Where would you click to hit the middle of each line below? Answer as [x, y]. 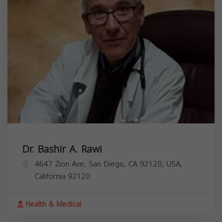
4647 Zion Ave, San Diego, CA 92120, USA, [109, 164]
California [50, 176]
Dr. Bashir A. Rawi [62, 149]
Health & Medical [52, 204]
